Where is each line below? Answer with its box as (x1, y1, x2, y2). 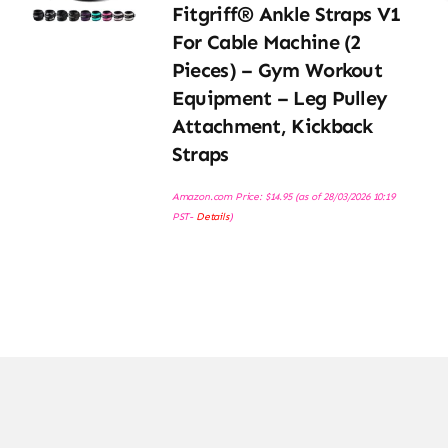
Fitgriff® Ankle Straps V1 (171, 2, 401, 27)
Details (195, 210, 229, 224)
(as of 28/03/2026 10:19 (291, 190, 395, 204)
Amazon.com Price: (171, 190, 265, 204)
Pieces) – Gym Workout (171, 58, 383, 83)
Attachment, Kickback (171, 114, 373, 139)
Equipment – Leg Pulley (171, 86, 388, 111)
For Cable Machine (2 (171, 30, 361, 55)
